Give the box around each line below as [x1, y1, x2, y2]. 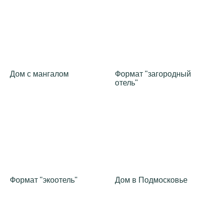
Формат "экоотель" [10, 176, 78, 185]
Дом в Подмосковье [115, 176, 188, 185]
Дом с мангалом [10, 70, 69, 79]
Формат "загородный [115, 70, 191, 79]
